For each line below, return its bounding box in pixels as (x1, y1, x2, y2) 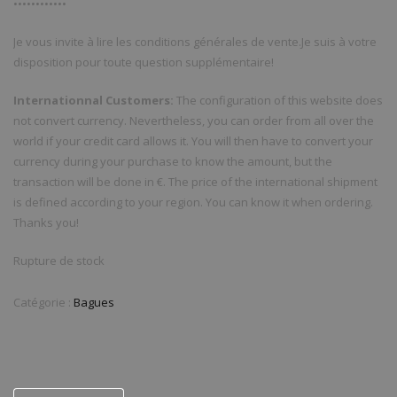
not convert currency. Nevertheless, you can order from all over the (13, 112, 374, 128)
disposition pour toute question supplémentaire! (13, 53, 274, 70)
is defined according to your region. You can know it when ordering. (13, 193, 373, 210)
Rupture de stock (13, 252, 105, 269)
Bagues (74, 293, 114, 310)
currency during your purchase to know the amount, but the (13, 152, 332, 169)
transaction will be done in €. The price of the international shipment (13, 173, 378, 190)
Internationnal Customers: (13, 91, 174, 108)
